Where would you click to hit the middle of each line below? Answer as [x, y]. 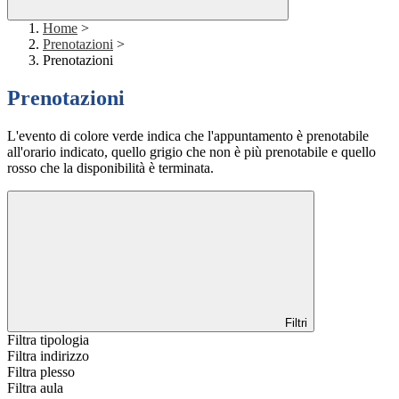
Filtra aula [35, 388]
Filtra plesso [41, 372]
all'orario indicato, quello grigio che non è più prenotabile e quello [191, 152]
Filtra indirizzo [48, 356]
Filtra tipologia [48, 340]
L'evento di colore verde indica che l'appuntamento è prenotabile [188, 136]
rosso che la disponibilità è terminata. [110, 168]
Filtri [294, 323]
